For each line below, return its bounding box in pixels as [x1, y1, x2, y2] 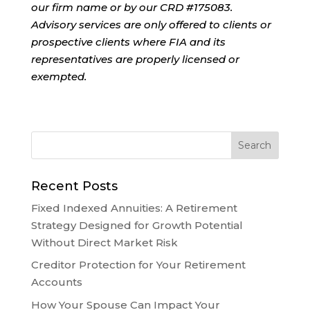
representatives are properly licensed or [30, 52, 239, 66]
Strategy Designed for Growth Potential [30, 218, 243, 232]
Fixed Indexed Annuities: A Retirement [30, 201, 237, 215]
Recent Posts [30, 178, 118, 194]
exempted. [30, 69, 86, 83]
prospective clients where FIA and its [30, 35, 226, 48]
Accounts [30, 275, 82, 289]
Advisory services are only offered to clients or [30, 17, 271, 31]
